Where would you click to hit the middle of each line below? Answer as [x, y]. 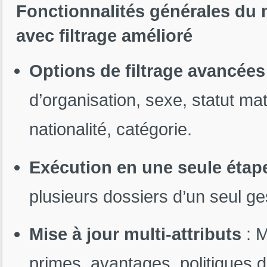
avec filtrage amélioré [104, 35]
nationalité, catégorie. [110, 129]
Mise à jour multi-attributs [135, 234]
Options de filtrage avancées [147, 71]
